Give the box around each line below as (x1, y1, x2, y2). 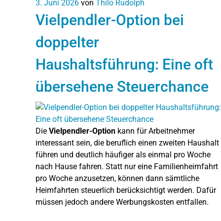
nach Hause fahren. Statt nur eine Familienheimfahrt (36, 161, 218, 171)
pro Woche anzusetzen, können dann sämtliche (36, 173, 199, 183)
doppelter (36, 33, 99, 51)
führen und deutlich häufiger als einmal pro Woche (36, 149, 211, 159)
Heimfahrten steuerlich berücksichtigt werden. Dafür (36, 185, 216, 195)
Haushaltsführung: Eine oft (36, 55, 213, 73)
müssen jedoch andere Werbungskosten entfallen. (36, 197, 209, 207)
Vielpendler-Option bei (36, 11, 184, 29)
